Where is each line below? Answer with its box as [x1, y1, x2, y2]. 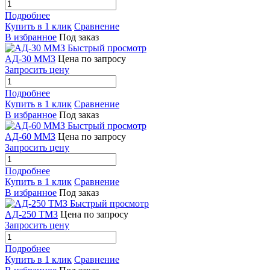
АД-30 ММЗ [5, 53, 55, 64]
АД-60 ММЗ [5, 131, 55, 142]
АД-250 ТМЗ [5, 209, 58, 219]
